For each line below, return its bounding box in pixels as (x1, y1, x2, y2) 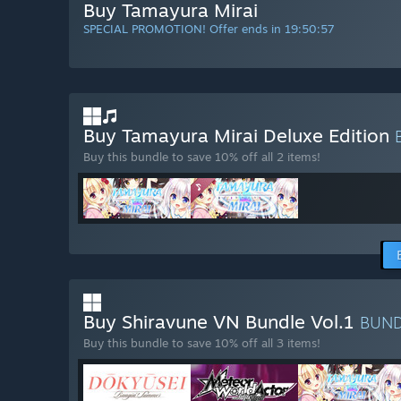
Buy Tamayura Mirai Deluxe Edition (83, 124, 395, 148)
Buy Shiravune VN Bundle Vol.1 (83, 310, 360, 334)
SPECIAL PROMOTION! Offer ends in (83, 21, 285, 37)
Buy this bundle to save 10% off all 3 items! (83, 336, 320, 351)
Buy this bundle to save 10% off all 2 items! (83, 149, 320, 165)
